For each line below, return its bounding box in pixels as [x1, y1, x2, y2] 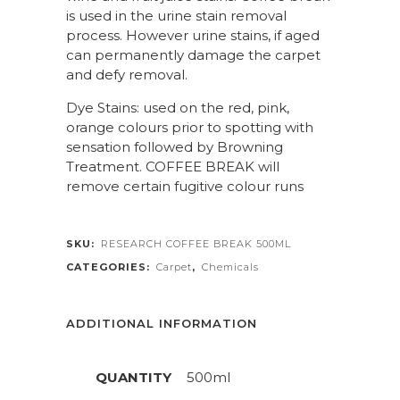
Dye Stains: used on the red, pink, [66, 99, 289, 116]
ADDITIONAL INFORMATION [66, 316, 257, 330]
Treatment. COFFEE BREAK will [66, 158, 279, 175]
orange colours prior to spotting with [66, 119, 313, 136]
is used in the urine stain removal [66, 7, 287, 24]
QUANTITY [96, 369, 171, 386]
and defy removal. [66, 66, 187, 83]
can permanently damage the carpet [66, 46, 321, 63]
